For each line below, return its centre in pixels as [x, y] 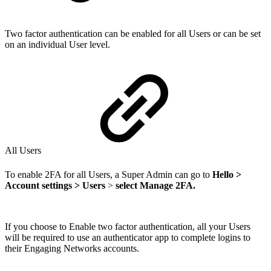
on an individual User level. [57, 44]
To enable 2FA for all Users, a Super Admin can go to [109, 174]
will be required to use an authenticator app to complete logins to [128, 237]
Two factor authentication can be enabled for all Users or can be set [133, 33]
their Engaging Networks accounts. [72, 248]
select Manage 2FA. [155, 185]
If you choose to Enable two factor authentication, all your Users [128, 226]
